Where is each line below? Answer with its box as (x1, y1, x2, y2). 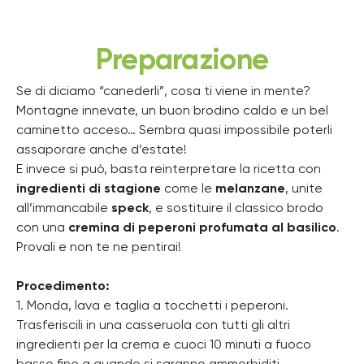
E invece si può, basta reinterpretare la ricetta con (16, 162, 321, 176)
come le (161, 182, 215, 196)
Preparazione (95, 45, 269, 76)
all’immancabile (16, 201, 111, 215)
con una (16, 221, 68, 235)
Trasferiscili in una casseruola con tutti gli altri (16, 318, 290, 332)
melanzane (215, 182, 285, 196)
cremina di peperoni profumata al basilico (68, 221, 336, 235)
